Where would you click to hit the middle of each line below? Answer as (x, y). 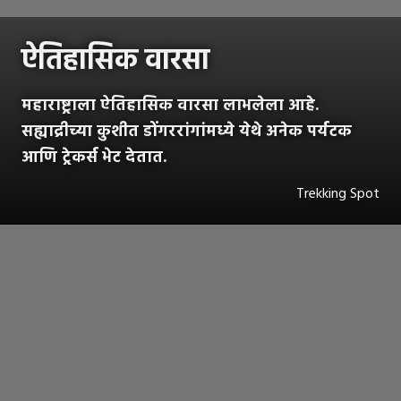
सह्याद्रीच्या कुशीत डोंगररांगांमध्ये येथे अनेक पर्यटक (187, 132)
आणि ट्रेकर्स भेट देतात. (94, 158)
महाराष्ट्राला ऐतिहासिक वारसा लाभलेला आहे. (170, 106)
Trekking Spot (338, 194)
